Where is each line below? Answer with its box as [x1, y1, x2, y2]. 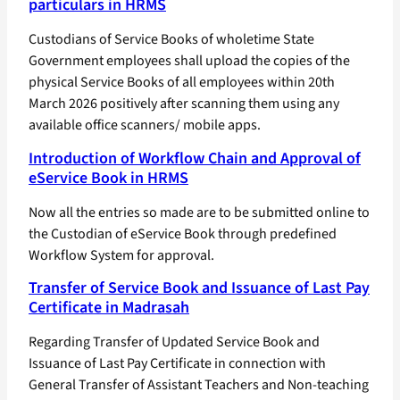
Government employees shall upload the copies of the [29, 50, 350, 71]
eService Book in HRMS [29, 166, 188, 189]
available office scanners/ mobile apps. [29, 114, 261, 135]
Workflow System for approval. [29, 245, 214, 265]
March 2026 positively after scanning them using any [29, 93, 339, 113]
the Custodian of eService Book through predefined [29, 223, 337, 244]
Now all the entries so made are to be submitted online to [29, 202, 370, 222]
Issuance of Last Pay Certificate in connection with [29, 354, 326, 374]
